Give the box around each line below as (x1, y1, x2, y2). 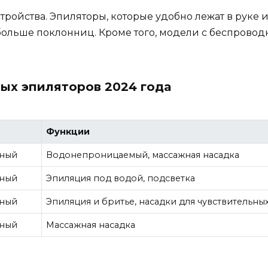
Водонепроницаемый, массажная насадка (46, 150, 240, 161)
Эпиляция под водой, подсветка (46, 173, 196, 184)
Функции (46, 126, 90, 138)
